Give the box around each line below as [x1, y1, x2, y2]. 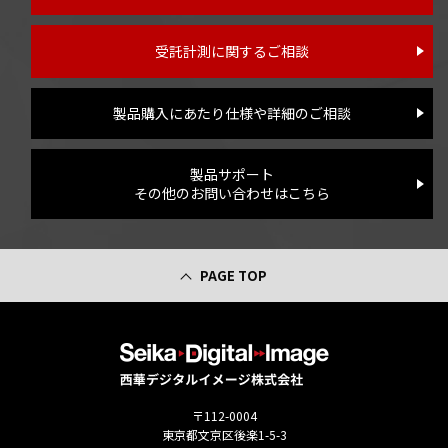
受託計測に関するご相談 [154, 40, 309, 61]
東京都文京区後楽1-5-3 [161, 425, 287, 443]
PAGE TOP [199, 265, 267, 285]
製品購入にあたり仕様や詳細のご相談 [112, 102, 351, 123]
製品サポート [189, 163, 274, 184]
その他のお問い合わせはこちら [133, 182, 330, 203]
